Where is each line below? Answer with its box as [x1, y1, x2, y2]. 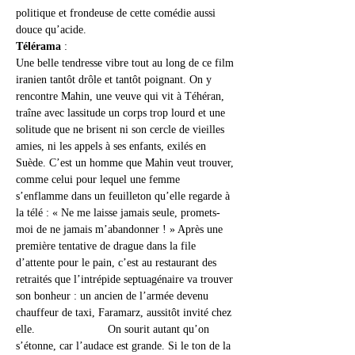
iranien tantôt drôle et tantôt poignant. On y [16, 74, 215, 86]
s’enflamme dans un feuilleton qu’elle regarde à [16, 190, 233, 202]
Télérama [16, 40, 61, 52]
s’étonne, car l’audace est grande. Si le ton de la [16, 340, 234, 352]
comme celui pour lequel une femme [16, 174, 183, 185]
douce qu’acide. [16, 24, 86, 36]
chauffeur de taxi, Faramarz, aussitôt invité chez [16, 307, 235, 319]
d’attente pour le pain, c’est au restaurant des [16, 257, 219, 269]
